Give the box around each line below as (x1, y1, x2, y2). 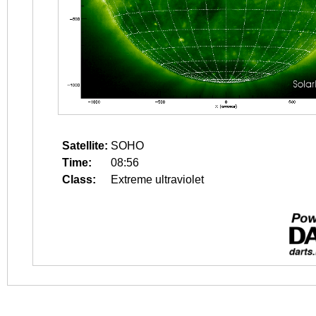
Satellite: (62, 140, 108, 152)
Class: (62, 174, 96, 186)
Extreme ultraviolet (111, 174, 204, 186)
